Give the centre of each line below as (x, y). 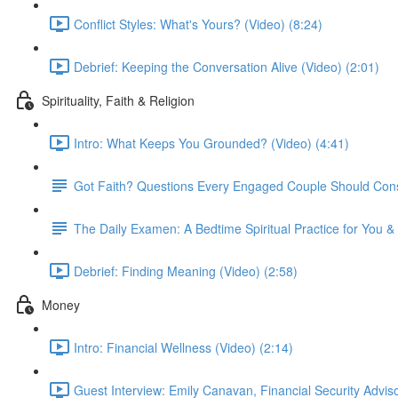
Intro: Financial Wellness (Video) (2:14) (183, 347)
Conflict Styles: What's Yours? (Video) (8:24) (198, 24)
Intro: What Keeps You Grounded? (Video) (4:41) (211, 143)
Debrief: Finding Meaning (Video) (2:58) (186, 271)
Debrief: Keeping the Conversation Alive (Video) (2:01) (227, 66)
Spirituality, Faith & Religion (118, 100)
